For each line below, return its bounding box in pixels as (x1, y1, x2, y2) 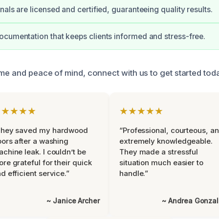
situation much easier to (119, 157, 203, 167)
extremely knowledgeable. (119, 136, 213, 146)
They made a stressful (119, 147, 198, 156)
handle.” (119, 168, 149, 178)
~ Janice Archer (46, 196, 100, 205)
